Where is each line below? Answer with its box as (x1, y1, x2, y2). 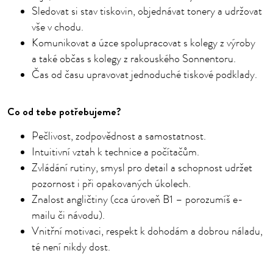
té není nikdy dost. (32, 240, 110, 255)
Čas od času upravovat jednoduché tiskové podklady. (32, 68, 257, 82)
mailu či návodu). (32, 208, 105, 223)
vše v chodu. (32, 20, 83, 35)
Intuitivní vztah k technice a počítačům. (32, 145, 199, 160)
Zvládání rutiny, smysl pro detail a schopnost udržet (32, 161, 252, 175)
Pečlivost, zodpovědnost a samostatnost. (32, 129, 206, 144)
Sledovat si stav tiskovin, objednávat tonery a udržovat (32, 4, 262, 19)
